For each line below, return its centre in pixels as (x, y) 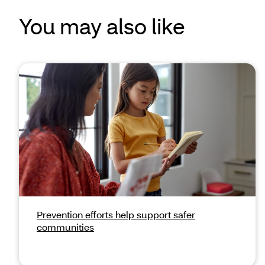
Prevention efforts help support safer (116, 215)
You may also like (102, 26)
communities (65, 227)
